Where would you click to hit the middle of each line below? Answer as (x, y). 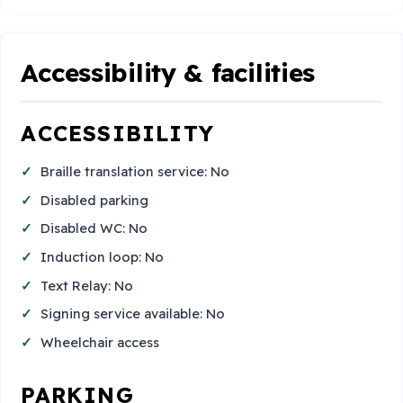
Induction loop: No (103, 257)
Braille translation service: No (135, 172)
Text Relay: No (87, 285)
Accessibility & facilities (168, 72)
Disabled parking (95, 200)
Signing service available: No (133, 314)
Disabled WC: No (94, 228)
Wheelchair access (100, 342)
